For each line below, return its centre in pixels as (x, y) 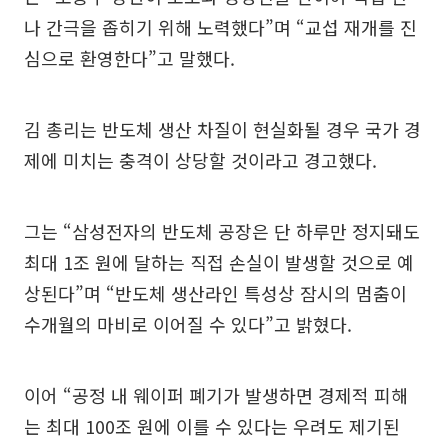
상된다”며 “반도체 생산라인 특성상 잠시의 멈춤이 (215, 293)
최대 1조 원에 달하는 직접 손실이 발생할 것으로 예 (219, 262)
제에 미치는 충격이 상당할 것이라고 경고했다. (200, 160)
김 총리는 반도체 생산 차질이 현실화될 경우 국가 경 (222, 129)
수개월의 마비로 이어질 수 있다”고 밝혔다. (188, 324)
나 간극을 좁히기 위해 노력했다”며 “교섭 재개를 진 (220, 27)
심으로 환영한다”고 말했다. (129, 58)
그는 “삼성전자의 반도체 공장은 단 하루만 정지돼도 (222, 231)
